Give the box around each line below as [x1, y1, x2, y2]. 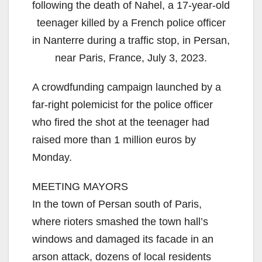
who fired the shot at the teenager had [32, 116, 209, 128]
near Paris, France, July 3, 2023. [55, 51, 207, 64]
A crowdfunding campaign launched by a [32, 81, 221, 93]
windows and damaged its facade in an [32, 233, 213, 245]
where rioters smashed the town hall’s [32, 215, 208, 227]
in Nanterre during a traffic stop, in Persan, [32, 34, 230, 46]
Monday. [32, 151, 72, 163]
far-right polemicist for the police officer [32, 98, 213, 111]
